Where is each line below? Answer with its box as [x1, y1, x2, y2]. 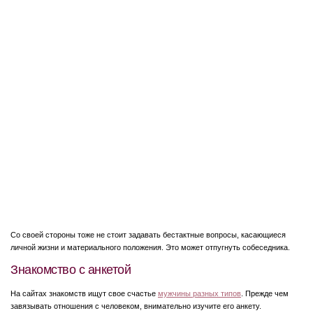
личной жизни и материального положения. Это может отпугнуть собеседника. [10, 242, 290, 252]
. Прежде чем [241, 289, 289, 298]
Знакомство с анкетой [10, 262, 131, 277]
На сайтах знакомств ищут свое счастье [10, 289, 158, 298]
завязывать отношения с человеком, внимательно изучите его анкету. [10, 302, 261, 310]
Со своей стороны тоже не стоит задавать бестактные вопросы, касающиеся [10, 230, 286, 239]
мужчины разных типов [158, 289, 241, 298]
